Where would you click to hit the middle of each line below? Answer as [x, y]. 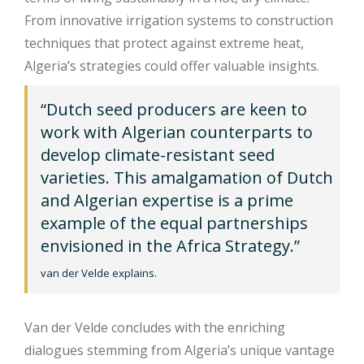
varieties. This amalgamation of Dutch [187, 177]
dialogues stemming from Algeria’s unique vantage [180, 350]
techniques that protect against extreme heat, [164, 43]
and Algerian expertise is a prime [167, 200]
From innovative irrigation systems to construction [179, 20]
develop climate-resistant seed [158, 154]
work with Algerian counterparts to [177, 132]
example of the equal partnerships [174, 223]
